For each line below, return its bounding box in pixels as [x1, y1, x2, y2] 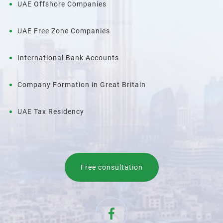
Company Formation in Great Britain [17, 81, 146, 89]
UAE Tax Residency [17, 108, 84, 115]
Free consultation [80, 163, 143, 171]
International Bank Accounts [17, 54, 119, 62]
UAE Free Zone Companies [17, 27, 110, 35]
